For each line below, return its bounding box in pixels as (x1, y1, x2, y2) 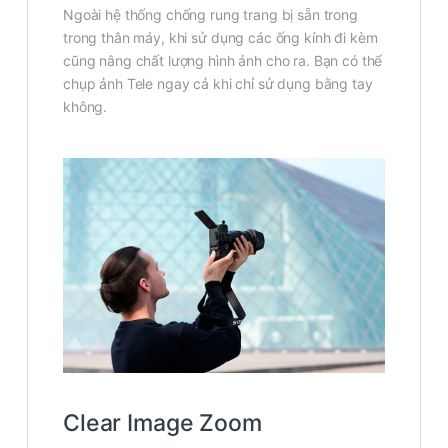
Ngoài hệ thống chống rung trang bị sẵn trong (63, 5, 358, 23)
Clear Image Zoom (63, 409, 262, 438)
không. (63, 97, 108, 115)
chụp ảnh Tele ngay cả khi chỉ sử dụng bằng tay (63, 74, 373, 92)
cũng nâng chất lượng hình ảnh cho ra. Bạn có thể (63, 51, 383, 69)
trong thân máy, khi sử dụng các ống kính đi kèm (63, 28, 378, 46)
